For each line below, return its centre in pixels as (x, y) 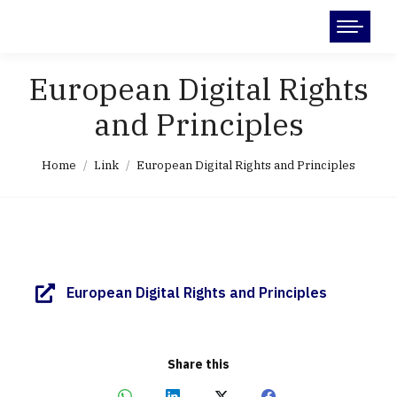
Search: (50, 30)
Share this (198, 364)
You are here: (79, 153)
